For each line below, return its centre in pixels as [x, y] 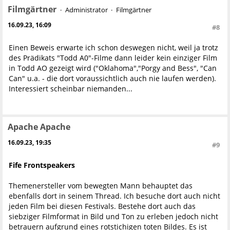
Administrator [86, 10]
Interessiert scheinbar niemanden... [71, 89]
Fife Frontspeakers [42, 165]
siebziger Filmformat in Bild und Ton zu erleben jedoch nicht [113, 217]
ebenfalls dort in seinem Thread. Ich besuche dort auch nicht [114, 196]
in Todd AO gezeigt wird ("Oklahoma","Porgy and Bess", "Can [113, 68]
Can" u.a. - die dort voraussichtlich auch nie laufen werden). [112, 79]
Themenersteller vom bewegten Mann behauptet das [101, 186]
